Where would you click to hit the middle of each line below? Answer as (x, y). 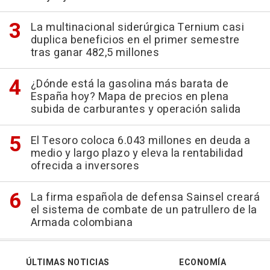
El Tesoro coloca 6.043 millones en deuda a (140, 140)
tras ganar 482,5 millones (95, 52)
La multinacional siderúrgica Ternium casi (137, 27)
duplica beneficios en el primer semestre (135, 40)
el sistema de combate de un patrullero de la (144, 210)
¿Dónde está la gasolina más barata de (129, 84)
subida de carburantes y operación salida (136, 109)
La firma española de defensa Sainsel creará (145, 197)
